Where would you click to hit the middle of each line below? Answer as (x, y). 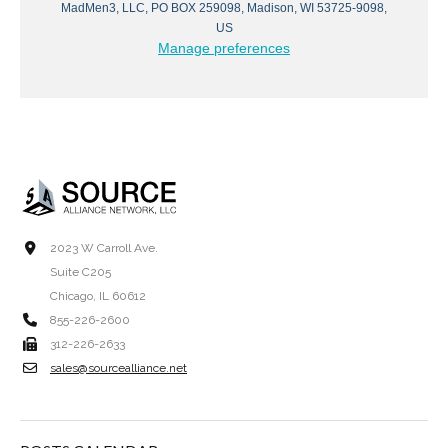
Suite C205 (80, 271)
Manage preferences (224, 48)
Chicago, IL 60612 (98, 295)
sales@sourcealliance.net (118, 367)
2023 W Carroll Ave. (104, 247)
